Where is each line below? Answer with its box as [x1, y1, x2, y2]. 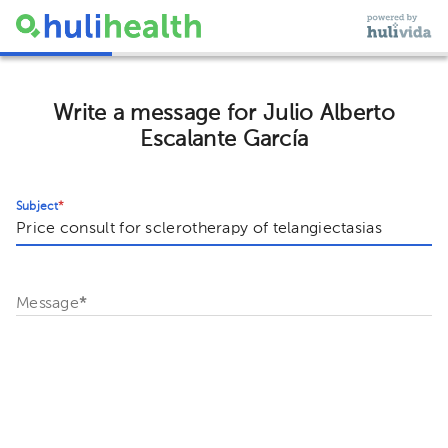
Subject [16, 200, 59, 213]
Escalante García [139, 128, 309, 151]
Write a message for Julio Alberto [53, 102, 395, 125]
